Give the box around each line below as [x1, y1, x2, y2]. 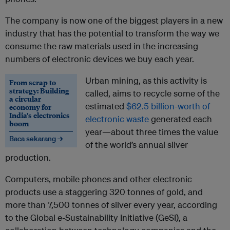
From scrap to [9, 77, 56, 88]
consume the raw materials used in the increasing [5, 41, 198, 52]
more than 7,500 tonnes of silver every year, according [5, 199, 217, 210]
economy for [9, 102, 51, 112]
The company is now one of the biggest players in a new [5, 15, 223, 26]
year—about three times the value [85, 126, 218, 138]
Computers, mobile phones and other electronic [5, 174, 192, 185]
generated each [149, 113, 212, 125]
